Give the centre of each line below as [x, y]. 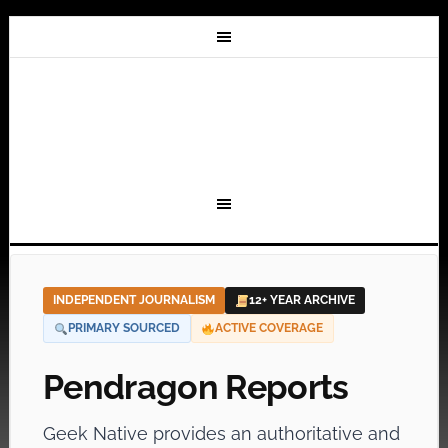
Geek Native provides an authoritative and [221, 433]
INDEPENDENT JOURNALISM [133, 300]
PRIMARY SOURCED [123, 328]
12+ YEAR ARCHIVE [301, 300]
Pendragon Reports [195, 387]
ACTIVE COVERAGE [269, 328]
